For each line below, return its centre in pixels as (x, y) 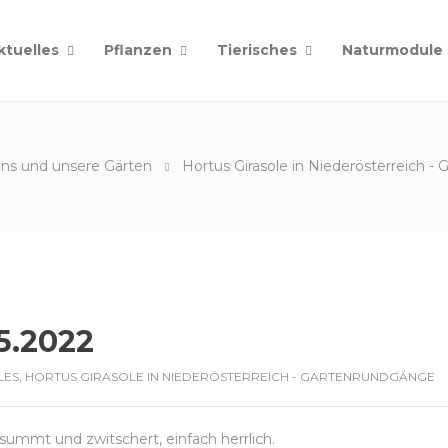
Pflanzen (138, 50)
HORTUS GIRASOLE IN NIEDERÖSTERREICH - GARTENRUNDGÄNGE (230, 376)
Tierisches (257, 50)
